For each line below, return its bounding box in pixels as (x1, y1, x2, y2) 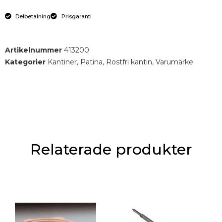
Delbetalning (15, 12, 51, 20)
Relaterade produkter (30, 140, 192, 159)
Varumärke (156, 57, 193, 66)
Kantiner (48, 57, 77, 66)
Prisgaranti (61, 12, 92, 20)
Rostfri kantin (106, 57, 152, 66)
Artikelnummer (5, 45, 64, 55)
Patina (80, 57, 103, 66)
